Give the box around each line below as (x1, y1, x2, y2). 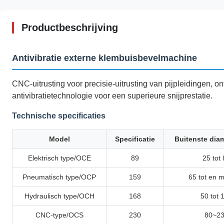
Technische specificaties (12, 111, 105, 120)
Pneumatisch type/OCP (22, 173, 96, 181)
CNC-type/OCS (35, 211, 83, 219)
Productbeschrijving (21, 22, 118, 33)
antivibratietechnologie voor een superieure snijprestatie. (12, 91, 212, 100)
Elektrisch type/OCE (27, 154, 91, 162)
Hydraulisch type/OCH (24, 192, 94, 200)
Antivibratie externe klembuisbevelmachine (12, 53, 197, 63)
